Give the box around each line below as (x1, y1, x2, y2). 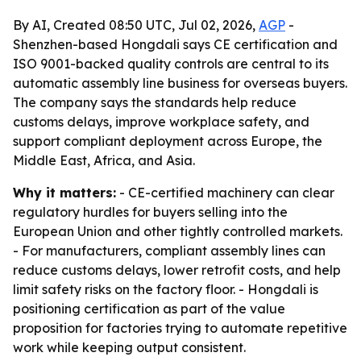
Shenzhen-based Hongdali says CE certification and (13, 36, 338, 52)
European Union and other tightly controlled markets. (13, 223, 342, 239)
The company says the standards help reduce (13, 94, 297, 110)
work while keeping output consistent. (13, 339, 246, 355)
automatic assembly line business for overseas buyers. (13, 75, 347, 91)
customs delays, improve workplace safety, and (13, 114, 309, 130)
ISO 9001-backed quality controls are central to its (13, 56, 329, 72)
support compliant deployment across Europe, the (13, 133, 322, 149)
